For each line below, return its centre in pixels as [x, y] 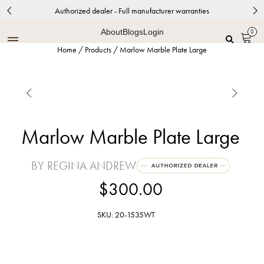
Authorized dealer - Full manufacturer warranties [132, 10]
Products [98, 49]
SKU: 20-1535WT [126, 214]
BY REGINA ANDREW [83, 166]
